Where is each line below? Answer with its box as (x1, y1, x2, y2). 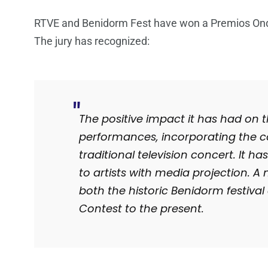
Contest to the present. (79, 201, 204, 217)
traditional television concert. (79, 147, 236, 163)
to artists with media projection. (79, 165, 250, 181)
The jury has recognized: (34, 35, 150, 48)
